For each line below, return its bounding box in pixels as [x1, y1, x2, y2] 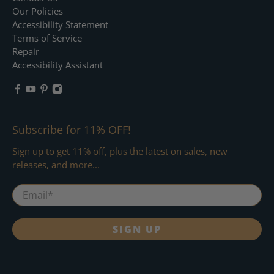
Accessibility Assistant [12, 58, 103, 71]
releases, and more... [12, 158, 100, 171]
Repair [12, 45, 39, 57]
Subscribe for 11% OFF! [12, 122, 131, 137]
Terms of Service [12, 31, 82, 44]
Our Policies [12, 4, 63, 17]
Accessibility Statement [12, 18, 108, 31]
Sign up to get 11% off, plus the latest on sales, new [12, 144, 228, 157]
